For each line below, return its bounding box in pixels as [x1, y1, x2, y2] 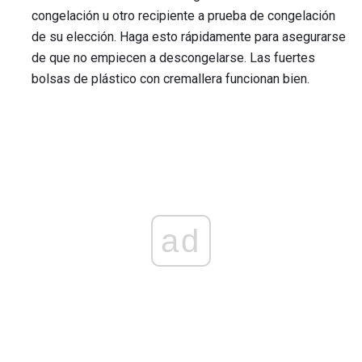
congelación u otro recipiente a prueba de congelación [32, 8, 335, 24]
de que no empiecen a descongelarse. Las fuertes [32, 50, 315, 66]
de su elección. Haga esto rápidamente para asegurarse [32, 29, 346, 45]
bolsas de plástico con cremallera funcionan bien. [32, 71, 309, 87]
